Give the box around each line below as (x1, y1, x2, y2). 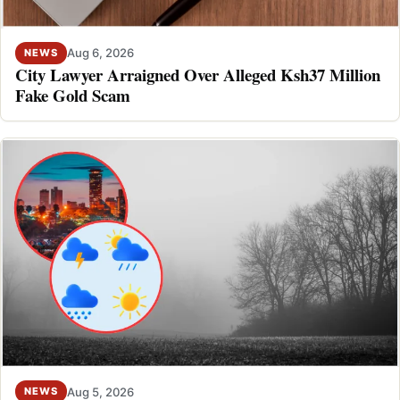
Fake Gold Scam (15, 82, 130, 107)
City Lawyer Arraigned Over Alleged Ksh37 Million (15, 62, 380, 87)
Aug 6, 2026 (66, 46, 134, 61)
